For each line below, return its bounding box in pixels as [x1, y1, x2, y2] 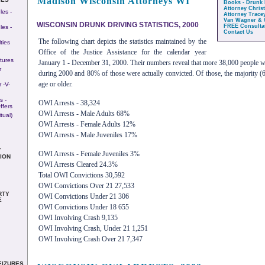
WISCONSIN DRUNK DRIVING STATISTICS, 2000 [36, 20, 199, 29]
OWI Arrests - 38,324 [38, 98, 100, 107]
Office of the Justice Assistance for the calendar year [38, 47, 206, 56]
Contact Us [223, 29, 253, 35]
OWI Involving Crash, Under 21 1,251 [38, 224, 148, 232]
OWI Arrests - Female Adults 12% [38, 119, 135, 128]
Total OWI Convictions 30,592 [38, 170, 125, 179]
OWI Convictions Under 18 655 [38, 202, 129, 211]
